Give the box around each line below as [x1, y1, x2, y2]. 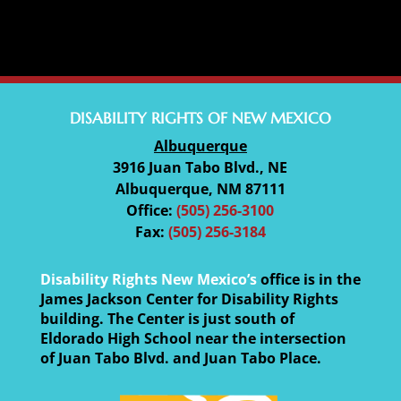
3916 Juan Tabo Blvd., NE [113, 158, 288, 178]
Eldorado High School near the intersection [39, 328, 346, 349]
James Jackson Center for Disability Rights [39, 289, 338, 310]
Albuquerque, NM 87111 [115, 179, 286, 200]
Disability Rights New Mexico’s [39, 269, 257, 290]
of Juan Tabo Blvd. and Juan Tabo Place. [39, 348, 321, 369]
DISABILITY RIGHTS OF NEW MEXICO [69, 108, 331, 129]
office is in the [256, 269, 361, 290]
